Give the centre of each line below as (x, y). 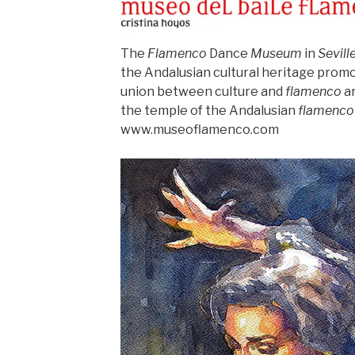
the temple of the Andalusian (209, 111)
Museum (276, 54)
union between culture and (202, 92)
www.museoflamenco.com (199, 130)
